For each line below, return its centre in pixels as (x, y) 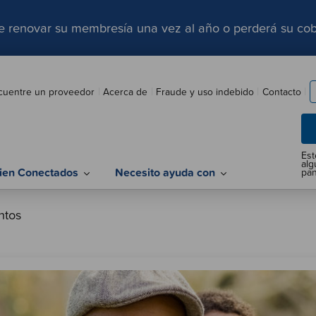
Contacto (281, 91)
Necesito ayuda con (165, 173)
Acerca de (126, 91)
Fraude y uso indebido (205, 91)
